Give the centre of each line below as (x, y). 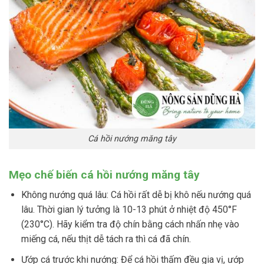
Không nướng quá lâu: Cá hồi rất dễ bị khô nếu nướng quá (136, 195)
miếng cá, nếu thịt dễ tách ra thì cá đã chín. (106, 239)
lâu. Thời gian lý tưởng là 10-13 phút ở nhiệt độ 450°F (129, 210)
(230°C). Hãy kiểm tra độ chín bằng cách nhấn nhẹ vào (130, 225)
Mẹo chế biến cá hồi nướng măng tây (104, 174)
